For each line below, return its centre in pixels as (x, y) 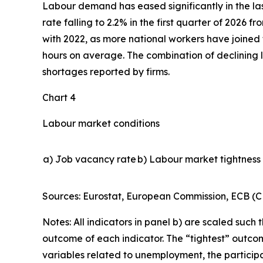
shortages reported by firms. (106, 71)
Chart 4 (59, 97)
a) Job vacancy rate (90, 159)
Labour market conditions (101, 123)
